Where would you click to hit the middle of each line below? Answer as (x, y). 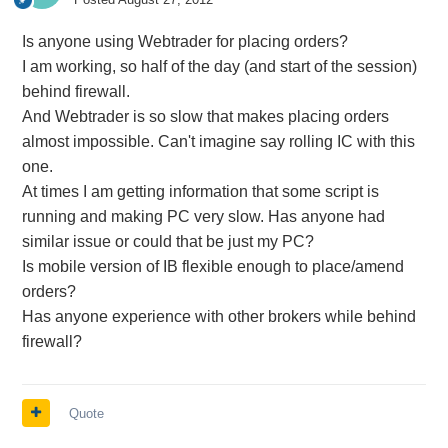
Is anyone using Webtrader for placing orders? (184, 41)
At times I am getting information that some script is (200, 191)
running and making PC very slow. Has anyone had (203, 216)
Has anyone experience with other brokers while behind (218, 316)
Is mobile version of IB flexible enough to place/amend (212, 266)
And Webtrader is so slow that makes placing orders (205, 116)
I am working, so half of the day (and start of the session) (219, 66)
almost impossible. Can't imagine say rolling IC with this (218, 141)
